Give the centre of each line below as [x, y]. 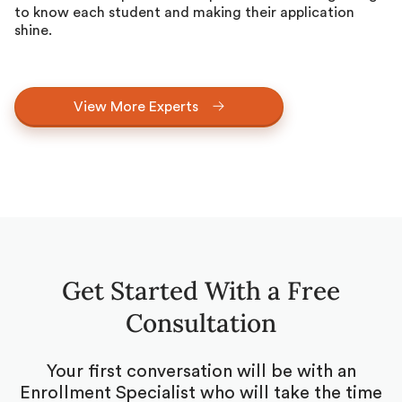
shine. [33, 30]
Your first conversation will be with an [201, 371]
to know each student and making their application [184, 12]
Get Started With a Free [201, 290]
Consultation [201, 323]
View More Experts [136, 106]
